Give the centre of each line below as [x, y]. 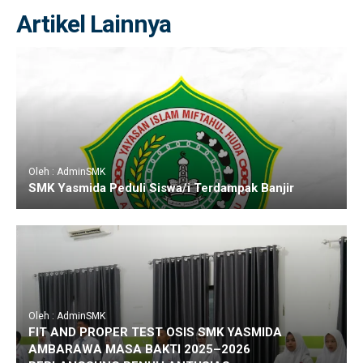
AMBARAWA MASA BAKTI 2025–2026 [139, 349]
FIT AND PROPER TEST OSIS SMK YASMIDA [155, 332]
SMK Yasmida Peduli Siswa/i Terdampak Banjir [161, 188]
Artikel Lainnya [94, 23]
